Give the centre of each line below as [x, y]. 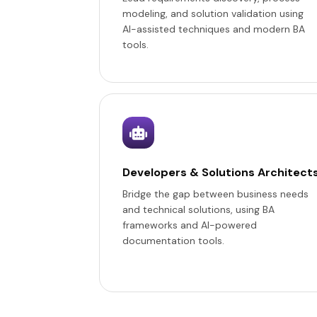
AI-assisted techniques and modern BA [213, 29]
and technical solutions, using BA [198, 209]
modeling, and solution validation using [213, 13]
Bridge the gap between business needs [215, 194]
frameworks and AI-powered [189, 225]
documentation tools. [173, 241]
